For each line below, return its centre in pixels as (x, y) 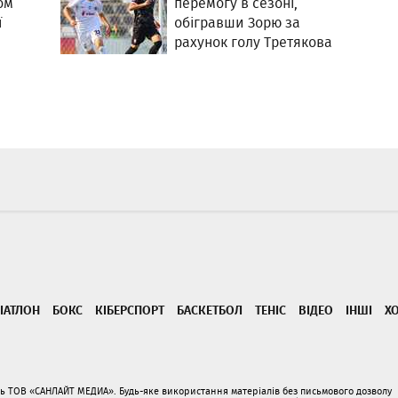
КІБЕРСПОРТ (130, 310)
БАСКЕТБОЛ (210, 310)
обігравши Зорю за (238, 23)
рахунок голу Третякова (254, 42)
